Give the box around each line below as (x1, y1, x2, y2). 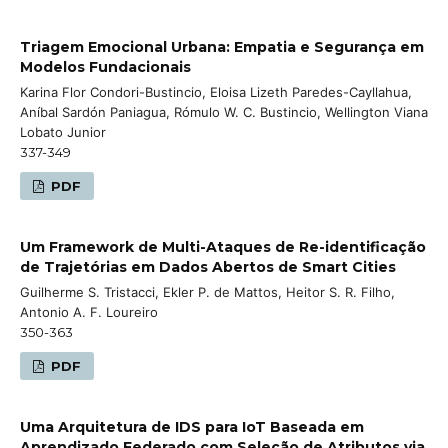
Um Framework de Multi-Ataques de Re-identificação (20, 237, 426, 256)
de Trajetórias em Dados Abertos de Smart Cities (20, 257, 396, 276)
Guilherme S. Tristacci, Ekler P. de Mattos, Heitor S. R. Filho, (20, 283, 395, 300)
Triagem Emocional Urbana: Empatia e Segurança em (20, 37, 424, 56)
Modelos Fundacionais (20, 57, 191, 76)
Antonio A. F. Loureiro (20, 303, 158, 320)
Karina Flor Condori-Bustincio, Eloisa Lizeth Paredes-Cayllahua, (20, 83, 412, 100)
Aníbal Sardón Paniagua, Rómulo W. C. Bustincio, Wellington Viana (20, 103, 428, 120)
